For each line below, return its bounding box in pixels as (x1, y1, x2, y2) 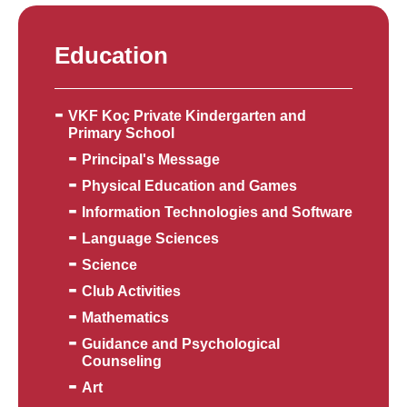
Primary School (68, 125, 174, 142)
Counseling (82, 353, 162, 370)
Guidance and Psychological (82, 336, 280, 352)
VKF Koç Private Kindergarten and (68, 108, 306, 124)
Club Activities (82, 283, 181, 300)
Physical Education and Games (82, 178, 297, 194)
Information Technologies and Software (82, 204, 352, 221)
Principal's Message (82, 152, 220, 168)
